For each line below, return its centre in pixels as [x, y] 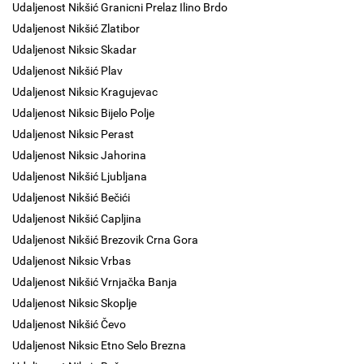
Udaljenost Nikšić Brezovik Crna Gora [105, 240]
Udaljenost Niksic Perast [73, 134]
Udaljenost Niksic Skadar [74, 50]
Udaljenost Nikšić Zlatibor [76, 28]
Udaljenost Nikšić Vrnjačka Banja [95, 282]
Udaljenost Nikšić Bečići [71, 197]
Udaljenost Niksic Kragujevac [85, 92]
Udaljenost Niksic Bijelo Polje [83, 113]
